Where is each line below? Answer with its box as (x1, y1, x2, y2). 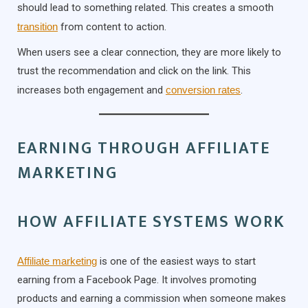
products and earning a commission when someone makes (17, 291, 286, 305)
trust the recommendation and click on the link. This (17, 64, 251, 77)
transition (17, 20, 58, 32)
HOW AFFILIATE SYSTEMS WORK (17, 208, 285, 236)
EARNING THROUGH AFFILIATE (17, 134, 270, 162)
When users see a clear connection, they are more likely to (17, 45, 281, 58)
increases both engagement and (17, 83, 166, 96)
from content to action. (58, 20, 166, 33)
